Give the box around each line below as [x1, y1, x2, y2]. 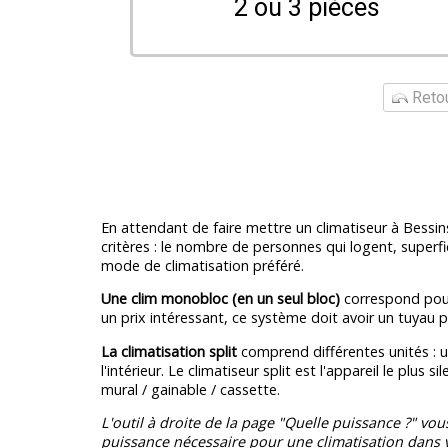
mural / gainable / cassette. [100, 379, 280, 399]
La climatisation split [100, 341, 237, 361]
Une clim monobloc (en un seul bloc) [100, 289, 340, 309]
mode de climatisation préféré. [100, 255, 304, 275]
